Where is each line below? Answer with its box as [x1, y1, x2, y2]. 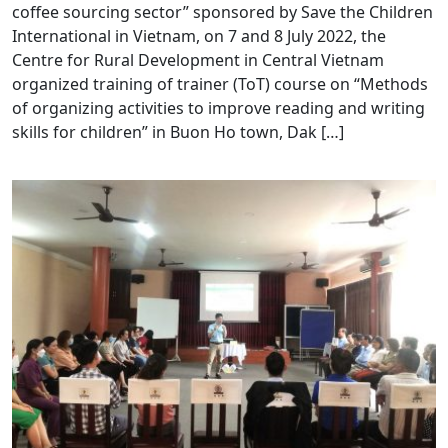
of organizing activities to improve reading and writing [12, 97, 425, 120]
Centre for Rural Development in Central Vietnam [12, 49, 384, 72]
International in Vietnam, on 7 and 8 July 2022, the [12, 25, 386, 48]
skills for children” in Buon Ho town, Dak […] [12, 121, 344, 144]
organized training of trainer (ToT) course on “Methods [12, 73, 428, 96]
